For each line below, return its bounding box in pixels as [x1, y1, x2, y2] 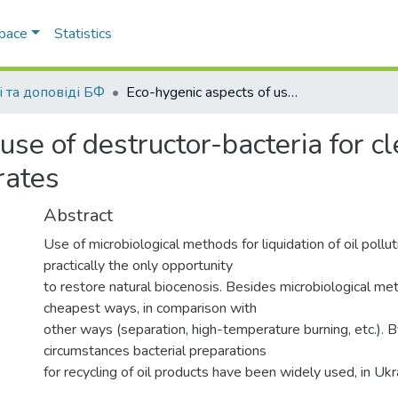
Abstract [44, 203, 113, 227]
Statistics [53, 24, 112, 44]
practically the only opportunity [44, 255, 233, 275]
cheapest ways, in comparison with [44, 298, 257, 318]
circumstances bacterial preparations [44, 340, 267, 361]
